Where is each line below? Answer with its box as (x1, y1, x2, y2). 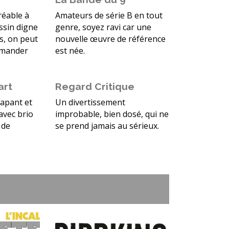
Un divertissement (55, 97, 125, 108)
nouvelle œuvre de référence (55, 33, 166, 45)
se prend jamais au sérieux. (55, 120, 159, 132)
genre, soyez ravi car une (55, 21, 151, 33)
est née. (55, 45, 85, 57)
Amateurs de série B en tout (55, 10, 163, 21)
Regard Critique (55, 81, 134, 93)
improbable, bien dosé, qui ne (55, 108, 169, 120)
